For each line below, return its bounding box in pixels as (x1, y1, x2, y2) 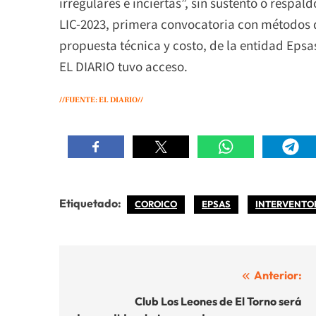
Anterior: (254, 267, 302, 282)
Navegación (73, 267, 166, 289)
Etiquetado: (59, 195, 123, 210)
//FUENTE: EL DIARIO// (59, 95, 143, 106)
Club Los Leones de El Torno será (135, 293, 302, 308)
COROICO (135, 197, 177, 209)
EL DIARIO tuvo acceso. (59, 56, 188, 75)
